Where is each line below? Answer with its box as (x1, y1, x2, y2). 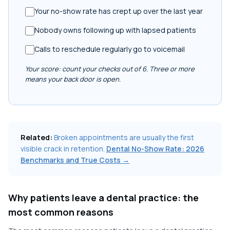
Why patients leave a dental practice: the (8, 191, 199, 204)
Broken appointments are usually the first (52, 132, 194, 142)
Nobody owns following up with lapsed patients (34, 25, 196, 35)
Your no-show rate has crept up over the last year (34, 6, 203, 16)
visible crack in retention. (21, 144, 106, 154)
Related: (21, 132, 52, 142)
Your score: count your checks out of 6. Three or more (25, 64, 195, 73)
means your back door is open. (25, 74, 121, 84)
